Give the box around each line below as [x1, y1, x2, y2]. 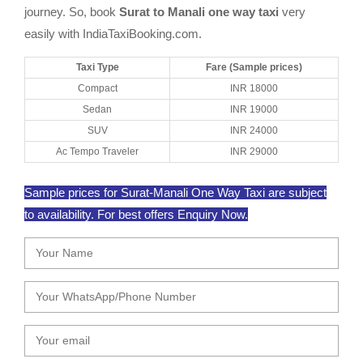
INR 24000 [230, 125, 278, 136]
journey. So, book [24, 5, 119, 19]
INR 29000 [230, 146, 278, 157]
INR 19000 [230, 104, 278, 115]
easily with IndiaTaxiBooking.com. [24, 27, 202, 41]
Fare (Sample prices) [206, 62, 302, 73]
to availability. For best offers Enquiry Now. [24, 207, 248, 221]
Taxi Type [75, 62, 119, 73]
